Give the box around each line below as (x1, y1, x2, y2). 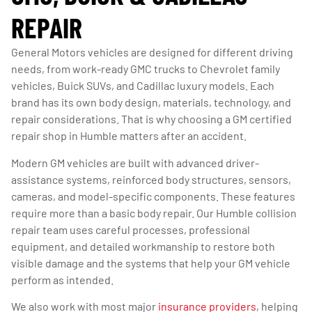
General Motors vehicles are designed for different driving (11, 45, 293, 59)
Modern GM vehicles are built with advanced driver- (11, 155, 259, 169)
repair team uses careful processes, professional (11, 222, 250, 236)
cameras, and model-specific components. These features (11, 189, 295, 203)
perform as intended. (11, 272, 114, 286)
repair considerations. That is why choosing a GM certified (11, 112, 292, 126)
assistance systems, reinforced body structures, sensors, (11, 172, 291, 186)
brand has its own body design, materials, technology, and (11, 95, 291, 109)
